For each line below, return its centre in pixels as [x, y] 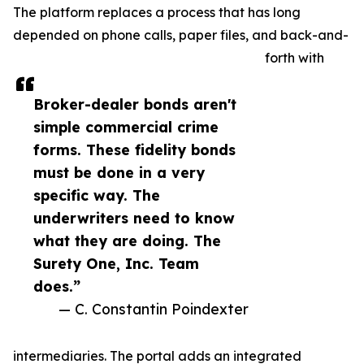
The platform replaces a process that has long [157, 12]
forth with [295, 58]
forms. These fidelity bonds [134, 149]
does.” [57, 286]
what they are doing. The [127, 240]
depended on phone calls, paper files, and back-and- [181, 35]
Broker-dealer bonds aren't [135, 104]
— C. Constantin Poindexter [154, 309]
